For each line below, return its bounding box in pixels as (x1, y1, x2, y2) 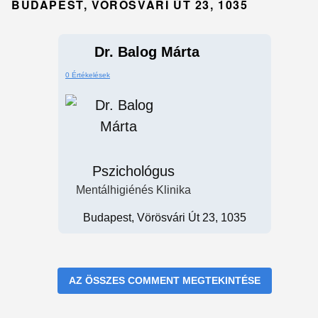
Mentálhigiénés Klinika (76, 184, 191, 196)
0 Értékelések (65, 71, 110, 79)
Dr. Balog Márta (94, 44, 199, 60)
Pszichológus (92, 163, 175, 179)
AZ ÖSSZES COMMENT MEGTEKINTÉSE (69, 275, 261, 286)
